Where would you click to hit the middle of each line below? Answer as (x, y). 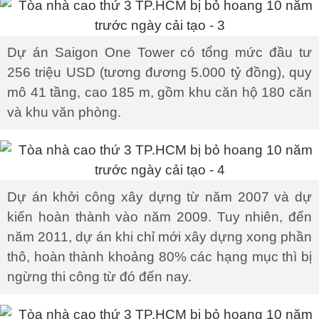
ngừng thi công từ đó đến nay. (99, 277)
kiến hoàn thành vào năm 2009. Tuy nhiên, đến (159, 217)
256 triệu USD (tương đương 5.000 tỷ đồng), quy (159, 72)
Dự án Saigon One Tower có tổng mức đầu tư (159, 52)
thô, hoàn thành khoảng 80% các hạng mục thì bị (159, 257)
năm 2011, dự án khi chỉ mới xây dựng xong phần (159, 237)
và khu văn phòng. (64, 112)
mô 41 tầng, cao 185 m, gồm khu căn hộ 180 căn (159, 92)
